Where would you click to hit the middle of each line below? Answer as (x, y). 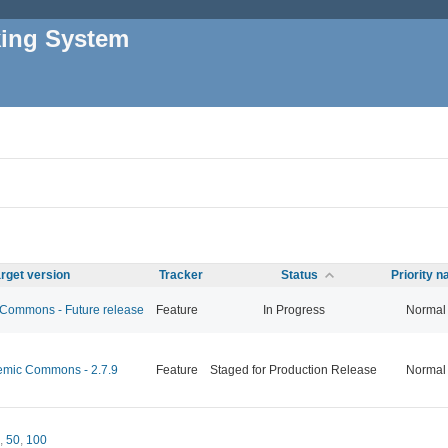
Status (299, 274)
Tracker (181, 274)
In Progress (293, 309)
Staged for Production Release (293, 369)
